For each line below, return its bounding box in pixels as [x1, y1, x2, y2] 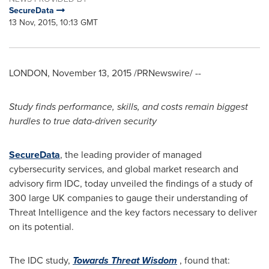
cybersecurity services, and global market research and [9, 162, 238, 176]
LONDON [9, 66, 47, 80]
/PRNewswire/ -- [131, 66, 201, 80]
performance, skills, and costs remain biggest [58, 100, 248, 113]
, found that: [177, 253, 230, 267]
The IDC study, [9, 253, 73, 267]
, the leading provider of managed [60, 148, 202, 162]
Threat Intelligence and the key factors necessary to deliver [9, 205, 257, 219]
